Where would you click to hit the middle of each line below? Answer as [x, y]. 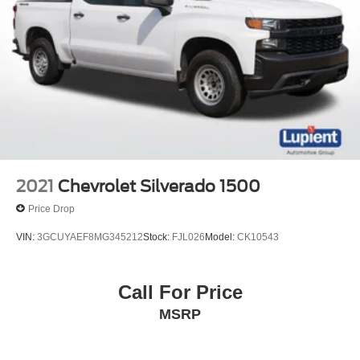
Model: [221, 237]
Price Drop [51, 209]
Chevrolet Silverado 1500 [159, 187]
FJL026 [188, 237]
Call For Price [180, 292]
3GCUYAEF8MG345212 [90, 237]
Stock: [157, 237]
